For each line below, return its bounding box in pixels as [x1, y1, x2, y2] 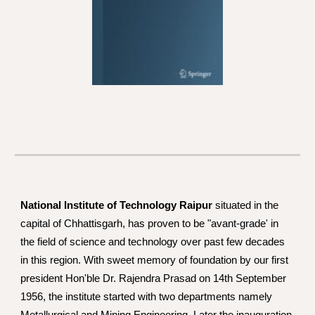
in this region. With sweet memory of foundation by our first [20, 255, 289, 266]
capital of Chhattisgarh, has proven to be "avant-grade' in [20, 218, 279, 229]
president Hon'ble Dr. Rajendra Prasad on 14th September [20, 273, 287, 284]
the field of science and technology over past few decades [20, 236, 285, 247]
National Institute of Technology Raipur [20, 200, 213, 211]
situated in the [212, 200, 279, 211]
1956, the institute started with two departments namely [20, 291, 273, 302]
